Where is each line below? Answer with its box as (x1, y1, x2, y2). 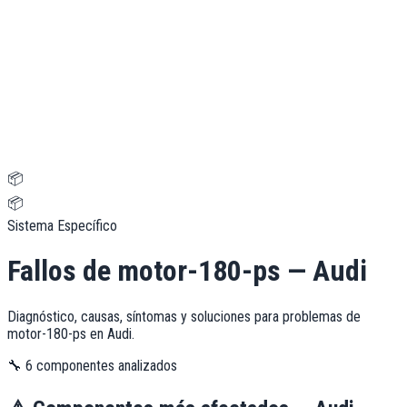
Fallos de (7, 253, 117, 289)
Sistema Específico (7, 217, 117, 234)
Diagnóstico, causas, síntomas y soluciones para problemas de (7, 307, 361, 325)
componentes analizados (33, 356, 177, 374)
